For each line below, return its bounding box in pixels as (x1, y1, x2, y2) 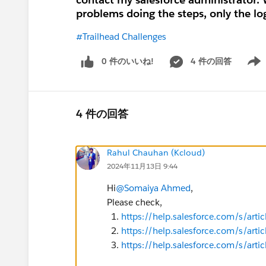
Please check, (107, 196, 164, 208)
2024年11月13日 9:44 (107, 160, 178, 171)
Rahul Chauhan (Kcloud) (107, 147, 205, 158)
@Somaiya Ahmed (116, 182, 191, 194)
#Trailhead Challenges (76, 31, 166, 42)
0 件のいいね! (102, 56, 154, 66)
